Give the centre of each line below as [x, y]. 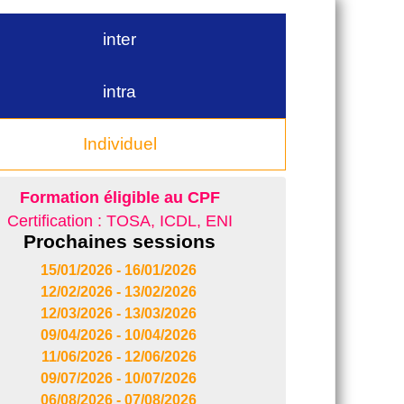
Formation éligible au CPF [119, 197]
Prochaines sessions [120, 241]
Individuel [119, 143]
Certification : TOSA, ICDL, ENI [119, 220]
